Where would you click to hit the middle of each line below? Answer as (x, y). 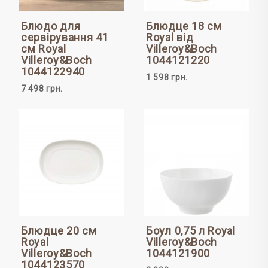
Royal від (170, 38)
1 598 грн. (167, 77)
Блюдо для (51, 26)
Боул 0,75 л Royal (191, 230)
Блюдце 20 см (59, 230)
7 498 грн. (42, 89)
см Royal (44, 49)
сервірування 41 (65, 38)
